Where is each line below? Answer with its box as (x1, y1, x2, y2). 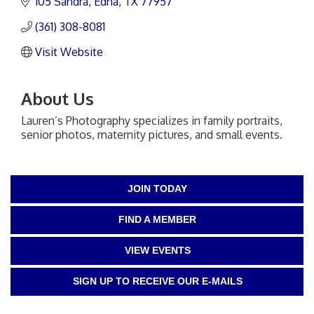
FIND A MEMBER (118, 214, 196, 226)
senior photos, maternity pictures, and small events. (21, 128, 282, 142)
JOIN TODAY (128, 183, 187, 195)
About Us (21, 88, 94, 110)
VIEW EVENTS (124, 245, 191, 257)
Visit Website (35, 45, 103, 60)
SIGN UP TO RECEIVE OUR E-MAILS (72, 275, 243, 287)
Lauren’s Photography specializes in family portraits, (21, 114, 282, 128)
